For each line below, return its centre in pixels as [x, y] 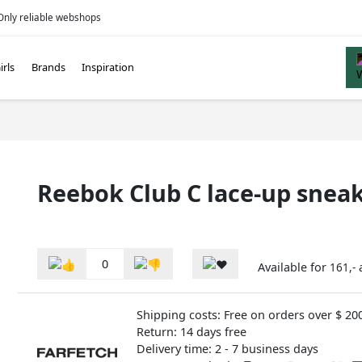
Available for [294, 267]
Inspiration [108, 67]
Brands [48, 67]
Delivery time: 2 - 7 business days [227, 348]
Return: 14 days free [191, 331]
